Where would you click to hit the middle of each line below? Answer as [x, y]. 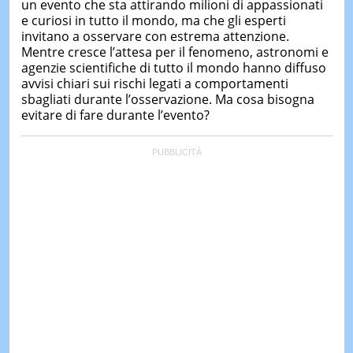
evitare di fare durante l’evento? [115, 115]
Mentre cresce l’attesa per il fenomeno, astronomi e [175, 52]
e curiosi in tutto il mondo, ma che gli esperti [153, 20]
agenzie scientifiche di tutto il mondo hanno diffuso [173, 67]
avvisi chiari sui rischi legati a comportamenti [154, 83]
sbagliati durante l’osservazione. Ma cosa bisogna [167, 99]
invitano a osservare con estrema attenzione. [155, 36]
